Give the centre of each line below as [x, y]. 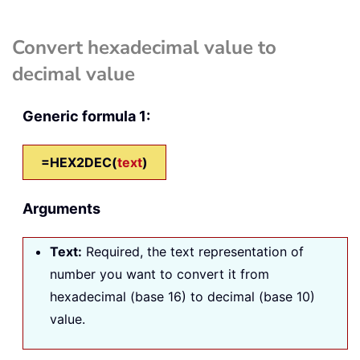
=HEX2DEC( [79, 162]
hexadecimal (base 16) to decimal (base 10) [182, 296]
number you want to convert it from [160, 274]
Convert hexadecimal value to [144, 47]
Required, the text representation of [193, 251]
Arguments [61, 208]
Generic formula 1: [86, 116]
